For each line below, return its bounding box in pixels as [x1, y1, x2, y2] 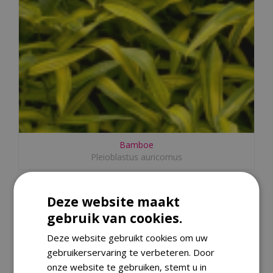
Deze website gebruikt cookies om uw [47, 232, 208, 244]
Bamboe [119, 138, 154, 151]
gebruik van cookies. [47, 210, 183, 227]
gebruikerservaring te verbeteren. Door [47, 246, 215, 258]
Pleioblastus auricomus [91, 151, 182, 163]
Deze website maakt [47, 193, 180, 210]
